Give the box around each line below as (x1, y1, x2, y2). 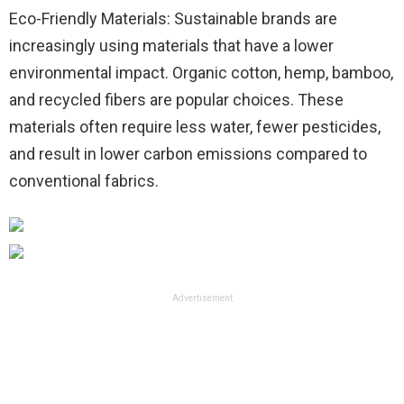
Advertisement (171, 293, 233, 304)
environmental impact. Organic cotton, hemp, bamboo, (9, 63, 393, 83)
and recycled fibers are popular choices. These (9, 90, 344, 110)
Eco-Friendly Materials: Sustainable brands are (9, 9, 337, 29)
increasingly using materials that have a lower (9, 36, 334, 56)
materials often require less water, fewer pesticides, (9, 117, 381, 137)
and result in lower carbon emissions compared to (9, 144, 367, 164)
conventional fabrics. (9, 171, 159, 191)
